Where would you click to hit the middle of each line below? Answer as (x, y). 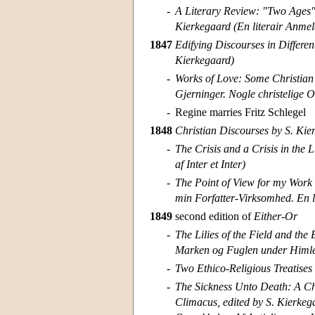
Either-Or (276, 217)
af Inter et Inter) (210, 165)
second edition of (214, 217)
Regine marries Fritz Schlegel (240, 112)
